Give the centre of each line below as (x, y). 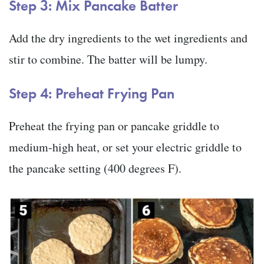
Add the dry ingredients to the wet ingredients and (128, 38)
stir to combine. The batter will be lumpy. (110, 60)
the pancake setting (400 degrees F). (97, 169)
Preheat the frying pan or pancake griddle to (114, 126)
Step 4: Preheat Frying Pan (92, 93)
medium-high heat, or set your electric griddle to (125, 147)
